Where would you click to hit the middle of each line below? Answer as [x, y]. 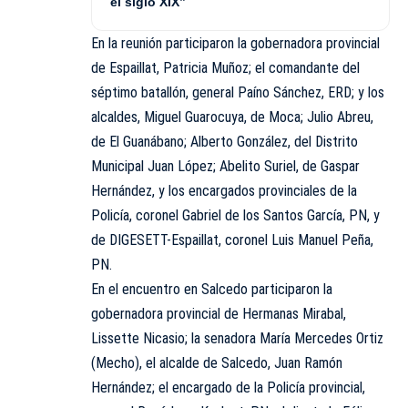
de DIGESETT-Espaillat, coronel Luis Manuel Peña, [232, 240]
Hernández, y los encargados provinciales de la [224, 191]
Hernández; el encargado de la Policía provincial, [228, 388]
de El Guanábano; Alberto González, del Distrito [224, 142]
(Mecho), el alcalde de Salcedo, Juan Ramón [217, 363]
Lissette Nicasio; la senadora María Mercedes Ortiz [237, 339]
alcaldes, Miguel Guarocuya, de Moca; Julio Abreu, [232, 117]
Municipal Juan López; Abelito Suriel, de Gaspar [225, 167]
